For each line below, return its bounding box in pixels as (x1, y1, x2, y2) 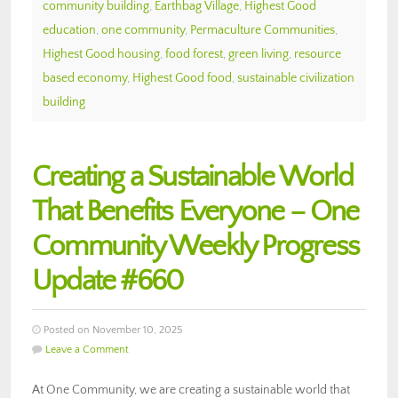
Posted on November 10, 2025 (41, 323, 182, 336)
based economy (43, 70, 127, 85)
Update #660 (32, 264, 183, 298)
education (43, 22, 96, 37)
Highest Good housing (43, 46, 160, 61)
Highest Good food (132, 70, 232, 85)
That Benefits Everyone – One (32, 195, 359, 228)
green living (228, 46, 289, 61)
